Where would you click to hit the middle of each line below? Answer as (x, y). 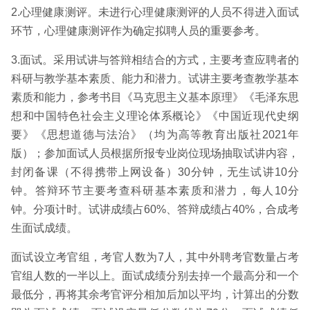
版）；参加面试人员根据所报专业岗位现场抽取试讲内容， (155, 153)
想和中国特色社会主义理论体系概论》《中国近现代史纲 (155, 116)
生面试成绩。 (44, 228)
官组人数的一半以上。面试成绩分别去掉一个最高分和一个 (155, 276)
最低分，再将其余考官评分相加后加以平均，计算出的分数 (155, 294)
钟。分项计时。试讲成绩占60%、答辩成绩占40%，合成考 (155, 209)
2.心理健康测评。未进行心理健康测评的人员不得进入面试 (155, 12)
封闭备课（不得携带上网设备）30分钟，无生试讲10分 (155, 172)
